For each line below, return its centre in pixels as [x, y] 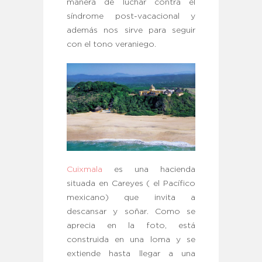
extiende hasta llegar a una [131, 254]
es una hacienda [149, 169]
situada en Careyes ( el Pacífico [131, 183]
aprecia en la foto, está [131, 225]
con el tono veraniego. [111, 45]
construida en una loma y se [131, 239]
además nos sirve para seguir [131, 31]
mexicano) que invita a [131, 197]
